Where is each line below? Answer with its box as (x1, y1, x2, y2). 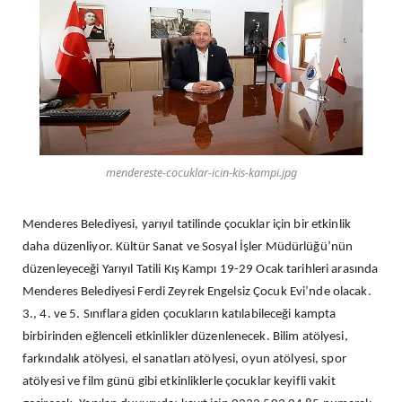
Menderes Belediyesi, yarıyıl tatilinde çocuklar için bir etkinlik (22, 218, 351, 232)
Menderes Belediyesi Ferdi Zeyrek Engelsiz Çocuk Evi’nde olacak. (22, 285, 371, 300)
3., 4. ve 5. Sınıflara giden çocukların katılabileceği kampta (22, 308, 336, 322)
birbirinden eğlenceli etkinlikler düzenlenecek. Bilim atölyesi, (22, 330, 348, 345)
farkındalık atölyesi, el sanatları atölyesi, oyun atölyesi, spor (22, 353, 346, 367)
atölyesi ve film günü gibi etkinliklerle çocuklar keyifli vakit (22, 375, 336, 389)
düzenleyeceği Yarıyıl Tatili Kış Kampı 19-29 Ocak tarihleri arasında (22, 263, 379, 277)
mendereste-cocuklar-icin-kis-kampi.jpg (105, 165, 297, 181)
